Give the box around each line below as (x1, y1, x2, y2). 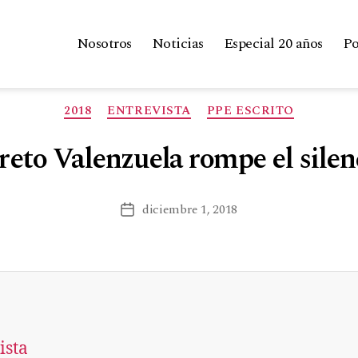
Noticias (151, 33, 204, 55)
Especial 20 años (223, 33, 323, 55)
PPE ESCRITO (206, 101, 294, 120)
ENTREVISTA (107, 101, 191, 120)
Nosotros (76, 33, 132, 55)
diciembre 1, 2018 (141, 200, 238, 220)
